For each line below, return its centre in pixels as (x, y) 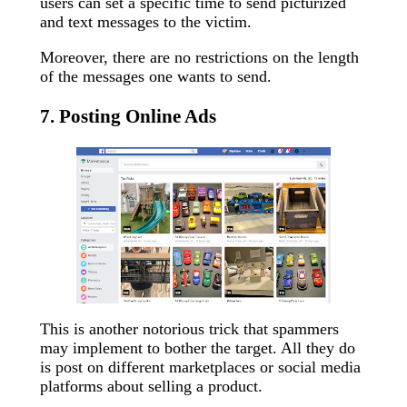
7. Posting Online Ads (128, 117)
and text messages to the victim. (146, 22)
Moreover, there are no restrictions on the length (199, 58)
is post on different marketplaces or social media (200, 367)
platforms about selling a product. (151, 386)
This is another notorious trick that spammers (189, 328)
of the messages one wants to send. (156, 77)
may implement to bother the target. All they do (198, 347)
